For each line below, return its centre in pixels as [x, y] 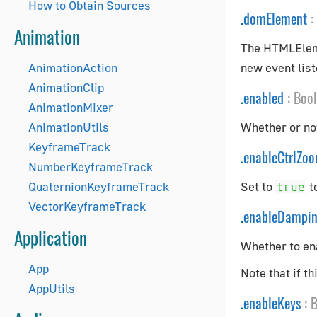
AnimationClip [66, 87]
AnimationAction [73, 68]
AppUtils [52, 288]
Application [51, 237]
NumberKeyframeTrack [91, 167]
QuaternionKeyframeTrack [99, 186]
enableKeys [272, 303]
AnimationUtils [69, 127]
